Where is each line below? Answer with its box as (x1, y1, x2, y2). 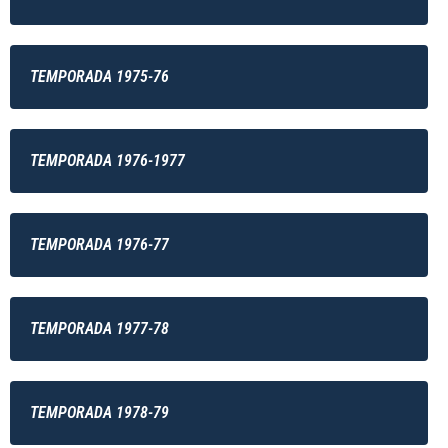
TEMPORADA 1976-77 (30, 235, 169, 254)
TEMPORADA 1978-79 (30, 403, 169, 422)
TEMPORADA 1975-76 (30, 67, 169, 86)
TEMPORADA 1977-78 (30, 319, 169, 338)
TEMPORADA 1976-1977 (30, 151, 185, 170)
